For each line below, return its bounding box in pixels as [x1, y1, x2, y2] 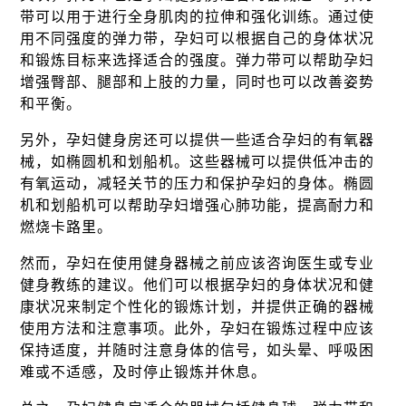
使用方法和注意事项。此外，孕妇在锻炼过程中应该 [20, 321, 375, 336]
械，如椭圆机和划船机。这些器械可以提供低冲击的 [20, 154, 375, 169]
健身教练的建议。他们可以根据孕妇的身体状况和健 [20, 277, 375, 293]
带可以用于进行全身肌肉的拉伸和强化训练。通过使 [20, 9, 375, 24]
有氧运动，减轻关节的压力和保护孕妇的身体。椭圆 [20, 176, 375, 191]
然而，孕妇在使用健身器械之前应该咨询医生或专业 [20, 256, 375, 271]
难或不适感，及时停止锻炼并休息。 [20, 364, 267, 380]
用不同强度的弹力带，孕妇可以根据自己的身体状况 [20, 31, 375, 46]
